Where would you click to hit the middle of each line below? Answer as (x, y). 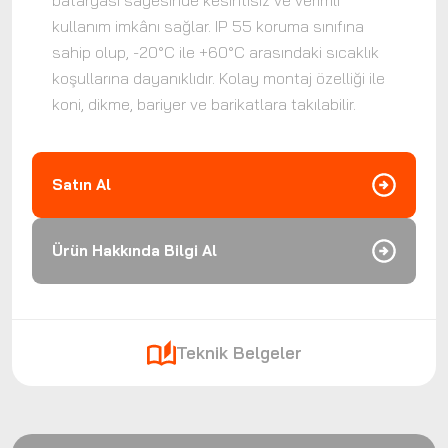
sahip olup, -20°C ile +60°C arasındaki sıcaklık (215, 52)
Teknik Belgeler (238, 352)
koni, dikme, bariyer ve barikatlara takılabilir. (204, 104)
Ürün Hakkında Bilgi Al (134, 250)
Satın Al (81, 184)
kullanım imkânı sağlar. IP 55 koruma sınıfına (208, 26)
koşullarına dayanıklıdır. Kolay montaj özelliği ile (218, 78)
